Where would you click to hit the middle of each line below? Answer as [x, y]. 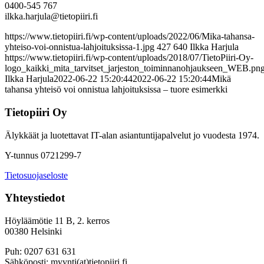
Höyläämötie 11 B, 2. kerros [57, 221]
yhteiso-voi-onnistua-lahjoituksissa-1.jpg [80, 47]
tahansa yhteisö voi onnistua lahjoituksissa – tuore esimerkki [116, 90]
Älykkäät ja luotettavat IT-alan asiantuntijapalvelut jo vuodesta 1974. [132, 135]
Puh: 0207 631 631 [40, 251]
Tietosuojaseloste [36, 175]
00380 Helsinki [33, 231]
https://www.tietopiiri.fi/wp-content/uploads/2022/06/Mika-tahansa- [130, 37]
